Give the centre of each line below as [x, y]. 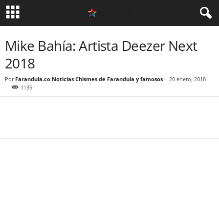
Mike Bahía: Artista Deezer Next [101, 45]
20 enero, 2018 [187, 79]
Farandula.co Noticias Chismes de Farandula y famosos [89, 79]
